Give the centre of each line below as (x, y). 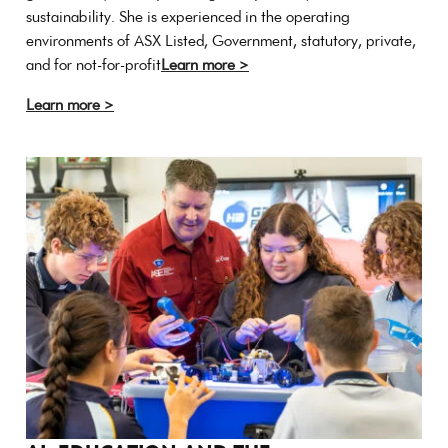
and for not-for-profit (93, 64)
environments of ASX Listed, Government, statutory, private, (221, 40)
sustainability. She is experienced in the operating (188, 16)
